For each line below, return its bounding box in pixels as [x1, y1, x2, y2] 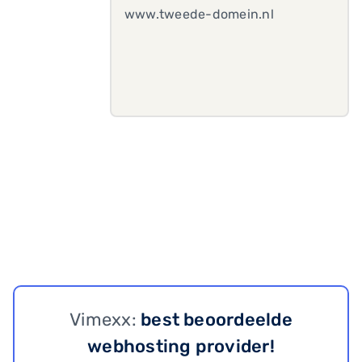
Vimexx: [69, 309, 141, 330]
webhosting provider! [87, 335, 275, 357]
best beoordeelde [141, 309, 293, 330]
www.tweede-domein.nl [124, 6, 274, 22]
